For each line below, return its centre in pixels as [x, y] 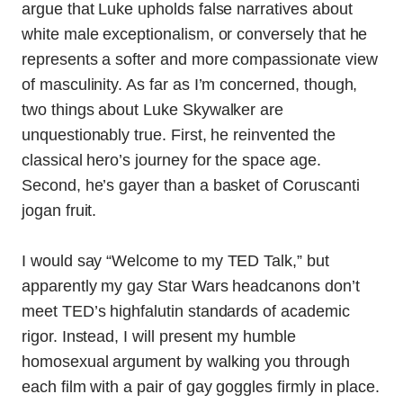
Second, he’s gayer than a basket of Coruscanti [191, 185]
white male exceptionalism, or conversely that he [195, 34]
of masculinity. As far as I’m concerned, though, [190, 84]
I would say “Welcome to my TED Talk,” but [175, 261]
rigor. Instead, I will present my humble [159, 336]
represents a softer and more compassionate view [200, 59]
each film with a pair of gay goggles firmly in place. [201, 387]
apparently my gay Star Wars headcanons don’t [191, 286]
